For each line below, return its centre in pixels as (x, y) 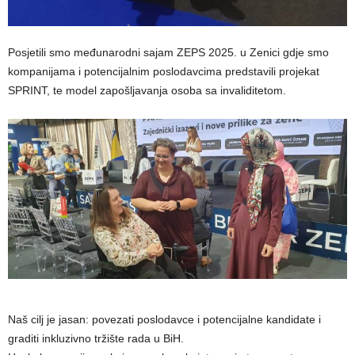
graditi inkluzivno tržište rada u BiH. (96, 339)
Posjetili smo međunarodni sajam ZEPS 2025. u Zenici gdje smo (168, 52)
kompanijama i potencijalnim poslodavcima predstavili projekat (164, 71)
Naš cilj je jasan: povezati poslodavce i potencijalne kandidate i (164, 320)
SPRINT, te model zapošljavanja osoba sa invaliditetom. (147, 90)
